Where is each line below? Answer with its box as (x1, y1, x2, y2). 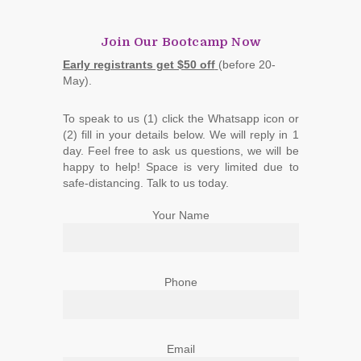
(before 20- (218, 57, 276, 71)
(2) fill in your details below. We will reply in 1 (62, 127, 299, 141)
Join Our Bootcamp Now (100, 34, 261, 49)
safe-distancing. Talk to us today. (62, 176, 229, 189)
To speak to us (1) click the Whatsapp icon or (62, 111, 299, 125)
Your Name (151, 208, 210, 222)
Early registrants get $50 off (62, 57, 215, 71)
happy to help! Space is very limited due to (62, 160, 299, 173)
